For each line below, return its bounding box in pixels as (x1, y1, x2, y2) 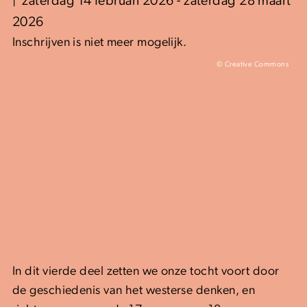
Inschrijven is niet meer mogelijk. (12, 36, 187, 49)
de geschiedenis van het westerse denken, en (12, 284, 256, 297)
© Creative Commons (216, 60, 288, 69)
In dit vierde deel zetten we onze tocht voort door (12, 265, 280, 278)
